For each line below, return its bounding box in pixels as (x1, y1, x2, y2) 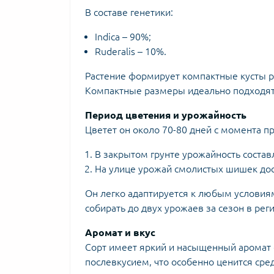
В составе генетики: (85, 7, 173, 18)
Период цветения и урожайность (85, 109, 246, 120)
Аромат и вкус (85, 227, 155, 238)
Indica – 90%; (95, 31, 151, 42)
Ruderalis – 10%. (95, 46, 166, 57)
